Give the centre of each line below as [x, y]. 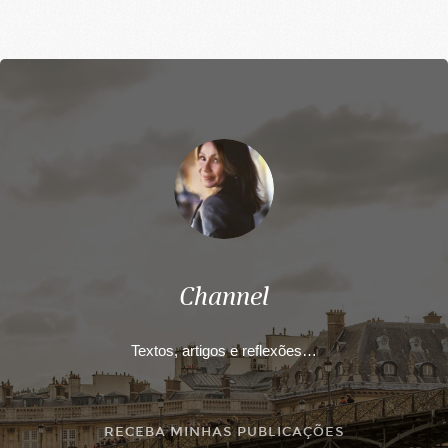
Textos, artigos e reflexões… [224, 351]
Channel [224, 298]
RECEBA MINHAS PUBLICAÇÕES [224, 432]
